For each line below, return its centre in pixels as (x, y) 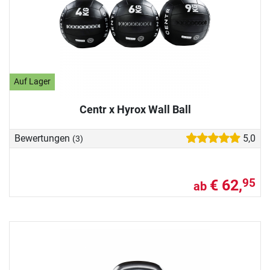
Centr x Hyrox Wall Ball (135, 109)
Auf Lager (33, 82)
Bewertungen (43, 138)
